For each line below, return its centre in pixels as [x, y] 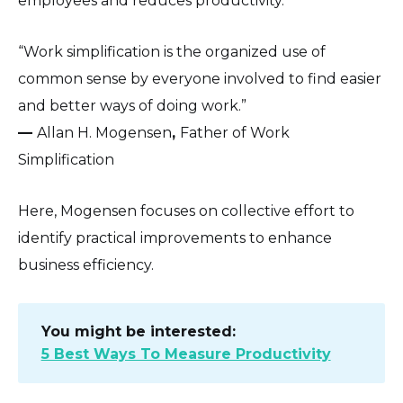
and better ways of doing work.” [132, 106]
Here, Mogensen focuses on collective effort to [186, 211]
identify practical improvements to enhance [175, 238]
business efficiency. [86, 265]
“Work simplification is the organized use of [172, 52]
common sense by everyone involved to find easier [200, 79]
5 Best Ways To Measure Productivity [186, 354]
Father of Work [235, 133]
